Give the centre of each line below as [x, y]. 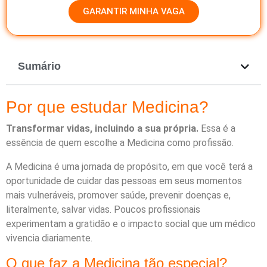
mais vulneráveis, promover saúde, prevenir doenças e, [118, 195]
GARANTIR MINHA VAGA [133, 12]
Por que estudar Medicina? [107, 107]
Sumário [39, 66]
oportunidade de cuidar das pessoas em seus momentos [124, 181]
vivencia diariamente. [49, 238]
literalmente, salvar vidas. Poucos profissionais [103, 210]
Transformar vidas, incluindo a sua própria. [102, 129]
